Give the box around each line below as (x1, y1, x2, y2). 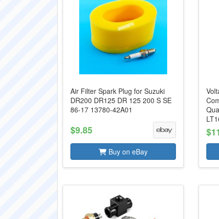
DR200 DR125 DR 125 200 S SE (70, 95, 172, 105)
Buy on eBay (106, 147, 148, 156)
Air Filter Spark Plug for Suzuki (70, 86, 165, 96)
